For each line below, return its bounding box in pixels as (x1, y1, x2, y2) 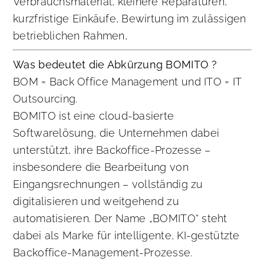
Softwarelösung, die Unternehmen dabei (13, 127, 220, 140)
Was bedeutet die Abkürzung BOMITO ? (13, 58, 217, 71)
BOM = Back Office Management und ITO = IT (13, 75, 242, 88)
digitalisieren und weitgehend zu (13, 195, 179, 208)
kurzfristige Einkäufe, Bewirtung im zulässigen (13, 12, 246, 25)
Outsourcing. (13, 93, 78, 105)
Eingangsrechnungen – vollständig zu (13, 178, 203, 191)
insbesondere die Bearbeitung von (13, 161, 189, 174)
